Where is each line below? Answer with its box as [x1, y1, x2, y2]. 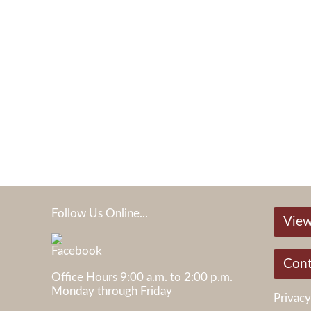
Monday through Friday [51, 285, 172, 297]
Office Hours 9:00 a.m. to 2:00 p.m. [51, 271, 233, 283]
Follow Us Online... [51, 208, 148, 219]
